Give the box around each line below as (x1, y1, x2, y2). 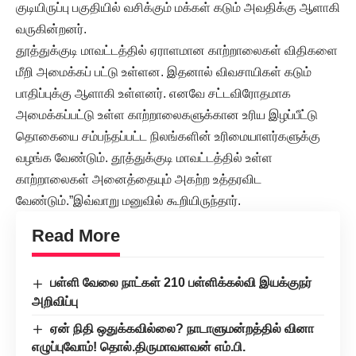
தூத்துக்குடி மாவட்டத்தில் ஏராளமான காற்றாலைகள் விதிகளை (16, 44, 338, 58)
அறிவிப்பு (32, 294, 78, 308)
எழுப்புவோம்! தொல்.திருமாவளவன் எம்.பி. (32, 339, 246, 354)
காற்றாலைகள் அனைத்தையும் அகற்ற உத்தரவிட (16, 172, 261, 187)
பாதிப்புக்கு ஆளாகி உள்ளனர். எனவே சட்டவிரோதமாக (16, 87, 291, 101)
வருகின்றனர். (16, 22, 87, 37)
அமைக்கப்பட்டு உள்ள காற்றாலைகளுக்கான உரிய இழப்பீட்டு (16, 108, 318, 122)
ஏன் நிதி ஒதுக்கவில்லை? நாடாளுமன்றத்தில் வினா (50, 321, 315, 335)
